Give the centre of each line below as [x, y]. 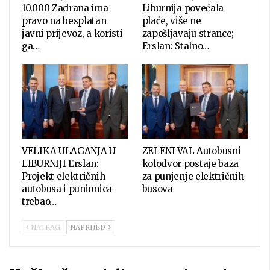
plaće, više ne [171, 20]
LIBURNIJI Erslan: [60, 163]
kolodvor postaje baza [190, 163]
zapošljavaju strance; [188, 33]
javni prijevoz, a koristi [72, 33]
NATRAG [45, 227]
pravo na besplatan [64, 20]
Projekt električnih [64, 176]
